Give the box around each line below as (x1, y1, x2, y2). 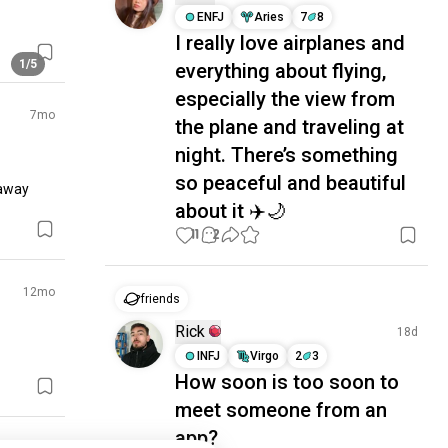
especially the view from (175, 87, 396, 111)
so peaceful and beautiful (175, 171, 407, 195)
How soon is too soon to (175, 370, 400, 394)
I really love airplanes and (175, 31, 406, 55)
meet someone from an (175, 398, 388, 422)
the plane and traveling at (175, 115, 405, 139)
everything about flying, (175, 59, 387, 83)
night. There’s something (175, 143, 399, 167)
